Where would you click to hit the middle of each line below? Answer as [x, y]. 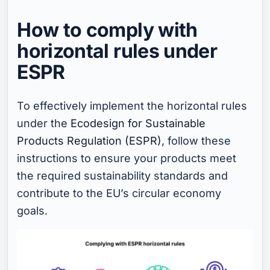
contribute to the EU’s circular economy [119, 193]
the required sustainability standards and [123, 176]
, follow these [196, 141]
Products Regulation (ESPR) [89, 141]
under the [44, 124]
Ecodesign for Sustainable [138, 124]
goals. [33, 211]
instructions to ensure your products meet [127, 159]
